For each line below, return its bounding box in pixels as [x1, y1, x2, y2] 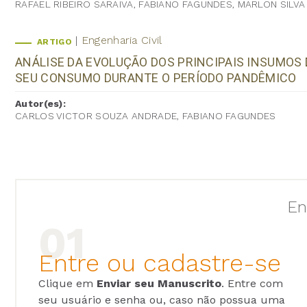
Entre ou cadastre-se [38, 248, 288, 278]
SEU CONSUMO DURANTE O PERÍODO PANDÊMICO [15, 70, 297, 85]
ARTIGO [37, 36, 72, 47]
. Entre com [221, 276, 283, 290]
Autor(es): [15, 97, 66, 109]
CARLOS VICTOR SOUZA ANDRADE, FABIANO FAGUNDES [15, 110, 276, 121]
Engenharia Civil [81, 33, 162, 47]
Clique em [38, 276, 97, 290]
